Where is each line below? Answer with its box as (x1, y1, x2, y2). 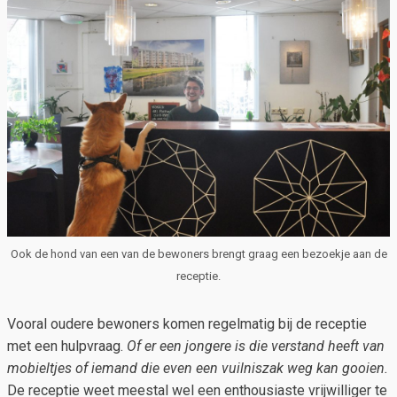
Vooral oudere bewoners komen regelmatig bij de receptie (7, 315, 367, 333)
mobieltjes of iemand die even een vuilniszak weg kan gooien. (7, 360, 388, 378)
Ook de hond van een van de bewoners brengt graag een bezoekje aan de (10, 247, 387, 261)
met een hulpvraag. (7, 338, 127, 355)
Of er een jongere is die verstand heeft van (127, 338, 385, 355)
